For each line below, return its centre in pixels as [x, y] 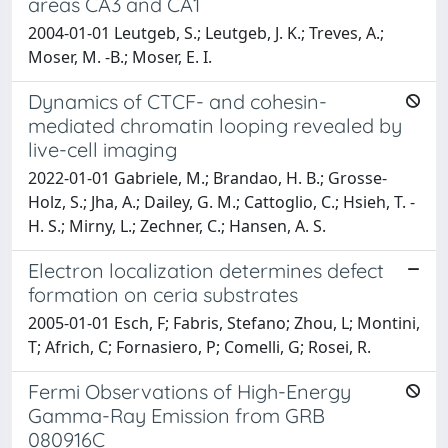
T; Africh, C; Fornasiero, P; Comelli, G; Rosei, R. [199, 346]
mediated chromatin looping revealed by [215, 125]
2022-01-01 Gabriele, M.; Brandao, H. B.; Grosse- [207, 177]
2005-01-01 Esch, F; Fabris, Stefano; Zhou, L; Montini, [224, 322]
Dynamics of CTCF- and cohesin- [177, 101]
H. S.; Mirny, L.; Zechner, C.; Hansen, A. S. [177, 225]
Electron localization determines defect [206, 270]
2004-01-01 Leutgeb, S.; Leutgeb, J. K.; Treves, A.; [206, 32]
